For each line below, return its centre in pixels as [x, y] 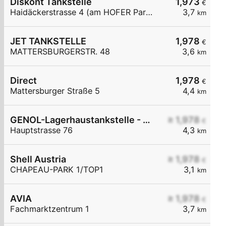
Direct [23, 81]
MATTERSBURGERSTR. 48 [60, 52]
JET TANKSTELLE [48, 41]
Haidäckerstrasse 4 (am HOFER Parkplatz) [149, 12]
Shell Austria [38, 159]
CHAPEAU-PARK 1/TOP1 [57, 170]
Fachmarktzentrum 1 [50, 209]
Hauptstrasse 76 [41, 130]
